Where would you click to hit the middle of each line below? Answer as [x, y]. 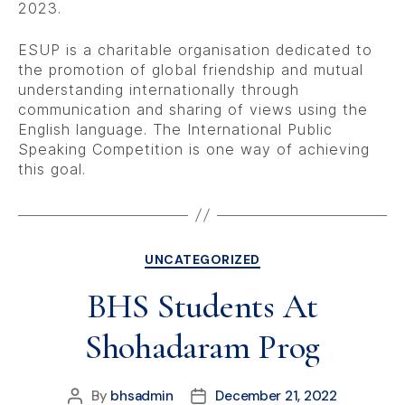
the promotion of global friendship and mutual [191, 69]
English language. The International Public [175, 129]
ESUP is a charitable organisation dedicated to [195, 49]
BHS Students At [202, 307]
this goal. [52, 169]
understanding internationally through [159, 89]
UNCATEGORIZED [202, 259]
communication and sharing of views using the [193, 109]
